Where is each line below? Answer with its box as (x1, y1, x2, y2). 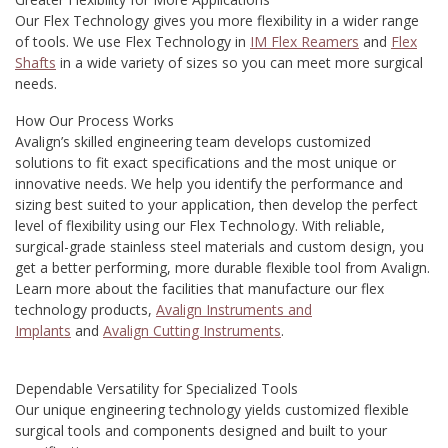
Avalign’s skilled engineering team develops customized (15, 132, 371, 152)
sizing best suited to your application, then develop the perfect (15, 195, 418, 215)
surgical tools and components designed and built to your (15, 421, 387, 441)
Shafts (15, 53, 56, 73)
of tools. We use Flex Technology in (15, 32, 250, 52)
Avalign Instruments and (156, 300, 312, 320)
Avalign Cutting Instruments (103, 321, 281, 341)
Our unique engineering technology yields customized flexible (15, 400, 409, 420)
